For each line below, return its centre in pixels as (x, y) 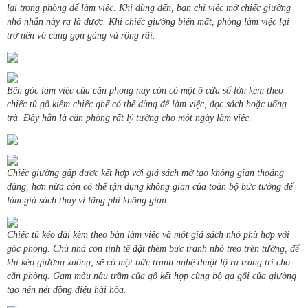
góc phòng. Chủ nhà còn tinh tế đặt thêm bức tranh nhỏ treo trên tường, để (153, 249)
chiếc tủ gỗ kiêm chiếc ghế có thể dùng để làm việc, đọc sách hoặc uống (147, 104)
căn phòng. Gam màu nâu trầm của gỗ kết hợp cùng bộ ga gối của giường (152, 276)
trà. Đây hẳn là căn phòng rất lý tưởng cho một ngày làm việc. (129, 118)
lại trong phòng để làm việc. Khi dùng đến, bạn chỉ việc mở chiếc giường (149, 8)
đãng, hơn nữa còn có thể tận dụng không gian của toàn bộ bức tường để (150, 187)
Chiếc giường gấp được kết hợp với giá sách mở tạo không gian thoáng (145, 173)
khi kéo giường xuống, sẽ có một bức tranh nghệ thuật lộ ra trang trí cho (148, 263)
